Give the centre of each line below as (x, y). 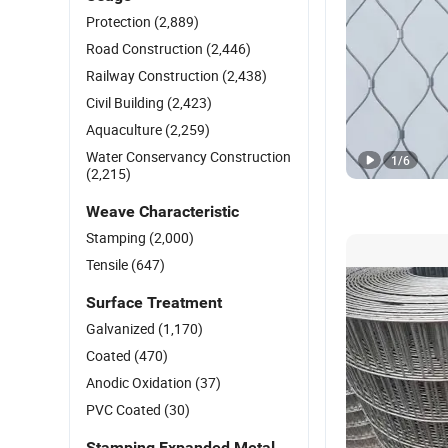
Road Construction (146, 48)
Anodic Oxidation (140, 382)
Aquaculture (125, 129)
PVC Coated (125, 409)
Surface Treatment (154, 302)
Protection (120, 21)
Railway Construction (154, 75)
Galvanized (122, 328)
